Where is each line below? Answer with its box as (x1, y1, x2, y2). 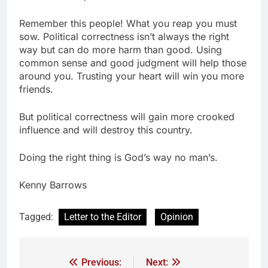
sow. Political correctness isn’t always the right (19, 30, 229, 42)
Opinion (160, 211, 193, 223)
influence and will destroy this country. (19, 123, 193, 136)
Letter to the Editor (64, 211, 141, 223)
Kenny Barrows (19, 178, 87, 191)
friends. (19, 83, 53, 95)
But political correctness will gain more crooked (19, 110, 234, 123)
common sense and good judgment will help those (19, 56, 246, 69)
